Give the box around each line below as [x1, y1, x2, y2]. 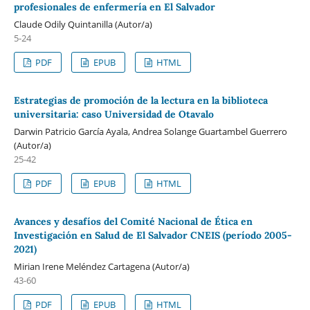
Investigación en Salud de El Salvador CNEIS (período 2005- [13, 228, 292, 241]
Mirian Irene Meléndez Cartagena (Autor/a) [13, 259, 190, 273]
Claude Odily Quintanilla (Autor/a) [13, 18, 152, 30]
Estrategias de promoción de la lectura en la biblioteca [13, 93, 268, 107]
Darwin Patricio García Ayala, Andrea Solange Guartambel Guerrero [13, 125, 287, 138]
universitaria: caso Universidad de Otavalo [13, 107, 214, 120]
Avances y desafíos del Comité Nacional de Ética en [13, 215, 253, 228]
